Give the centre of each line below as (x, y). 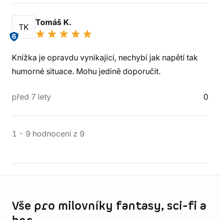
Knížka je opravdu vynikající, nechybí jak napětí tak (105, 57)
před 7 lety (31, 97)
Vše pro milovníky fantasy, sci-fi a (109, 206)
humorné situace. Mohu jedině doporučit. (86, 71)
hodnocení (52, 134)
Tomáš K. (54, 22)
